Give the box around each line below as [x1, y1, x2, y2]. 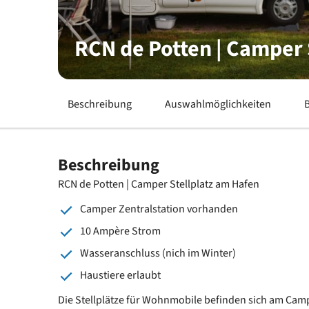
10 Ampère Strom [80, 223, 161, 239]
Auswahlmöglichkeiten [165, 96, 271, 112]
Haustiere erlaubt [80, 267, 161, 283]
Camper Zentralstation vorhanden [80, 201, 238, 217]
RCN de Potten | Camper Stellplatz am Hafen [58, 176, 259, 192]
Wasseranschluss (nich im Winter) [80, 245, 236, 261]
